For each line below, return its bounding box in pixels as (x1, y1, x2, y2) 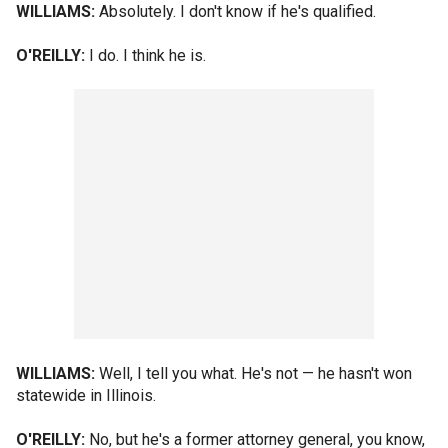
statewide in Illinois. (16, 386, 156, 405)
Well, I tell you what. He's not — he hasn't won (95, 364, 412, 383)
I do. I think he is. (85, 46, 206, 65)
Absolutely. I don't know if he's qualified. (95, 2, 376, 21)
